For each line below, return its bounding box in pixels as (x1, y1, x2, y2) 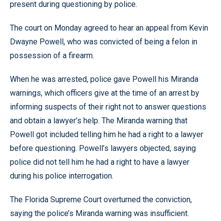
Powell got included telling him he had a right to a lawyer (10, 130, 203, 139)
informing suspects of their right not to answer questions (10, 102, 206, 111)
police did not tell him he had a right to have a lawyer (10, 157, 189, 167)
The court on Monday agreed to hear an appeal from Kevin (10, 23, 208, 33)
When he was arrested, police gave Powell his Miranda (10, 74, 198, 84)
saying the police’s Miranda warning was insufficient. (10, 209, 189, 218)
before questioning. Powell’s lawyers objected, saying (10, 144, 196, 153)
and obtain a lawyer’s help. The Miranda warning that (10, 116, 187, 125)
